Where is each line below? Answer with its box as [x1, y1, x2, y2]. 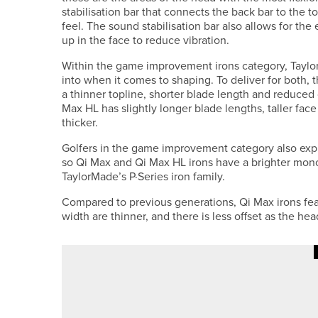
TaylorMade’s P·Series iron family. [62, 168, 225, 185]
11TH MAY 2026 [192, 268, 255, 280]
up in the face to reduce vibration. [62, 32, 229, 48]
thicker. [62, 114, 98, 131]
